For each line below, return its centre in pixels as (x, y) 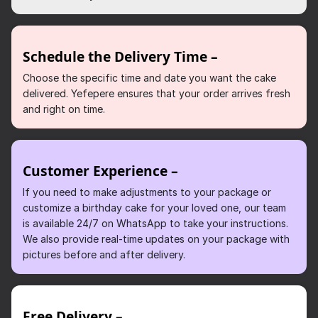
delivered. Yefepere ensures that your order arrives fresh (157, 94)
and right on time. (64, 109)
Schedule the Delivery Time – (120, 57)
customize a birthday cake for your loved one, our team (154, 208)
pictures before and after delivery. (104, 255)
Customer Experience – (100, 171)
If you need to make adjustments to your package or (147, 192)
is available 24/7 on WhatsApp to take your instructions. (155, 224)
